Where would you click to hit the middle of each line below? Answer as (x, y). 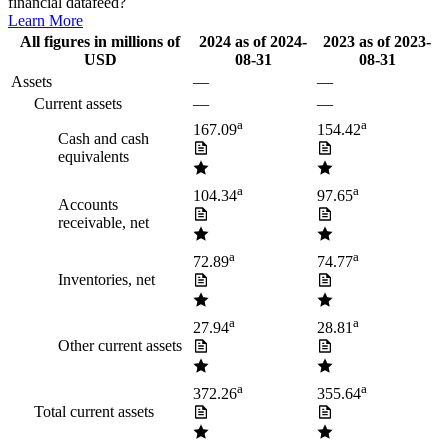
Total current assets (94, 412)
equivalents (93, 157)
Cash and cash (103, 139)
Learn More (45, 21)
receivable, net (103, 223)
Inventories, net (106, 280)
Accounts (88, 205)
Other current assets (120, 346)
